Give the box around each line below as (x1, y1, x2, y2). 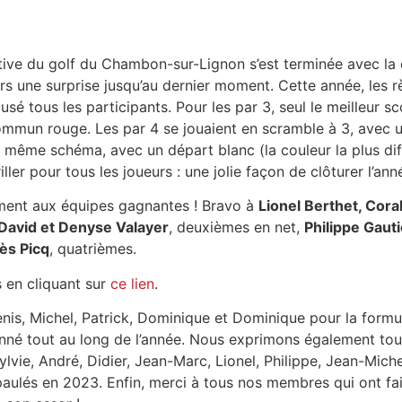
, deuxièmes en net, (169, 218, 304, 237)
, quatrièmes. (49, 240, 136, 258)
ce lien (110, 274, 154, 293)
